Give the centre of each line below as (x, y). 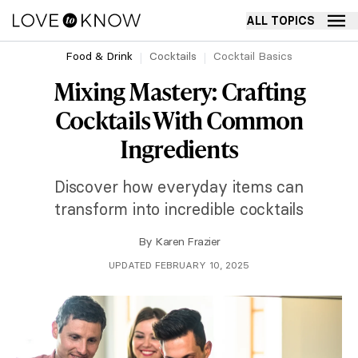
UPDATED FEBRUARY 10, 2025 (179, 265)
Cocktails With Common (179, 120)
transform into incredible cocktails (179, 209)
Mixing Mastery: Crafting (179, 91)
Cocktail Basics (253, 56)
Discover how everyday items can (179, 187)
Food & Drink (99, 56)
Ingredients (179, 149)
